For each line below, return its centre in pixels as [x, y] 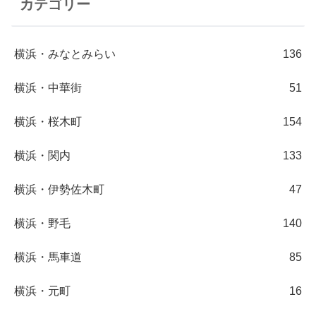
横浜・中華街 [48, 88]
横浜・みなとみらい [65, 54]
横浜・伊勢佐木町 [59, 190]
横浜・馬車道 [48, 257]
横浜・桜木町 [48, 122]
